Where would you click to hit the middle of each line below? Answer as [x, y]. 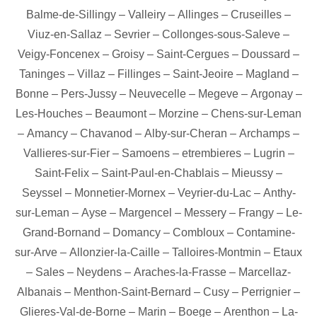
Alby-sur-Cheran [186, 133]
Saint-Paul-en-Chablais [160, 173]
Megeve [218, 94]
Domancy [136, 232]
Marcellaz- [265, 272]
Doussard [266, 54]
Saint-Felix [62, 173]
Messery [205, 213]
